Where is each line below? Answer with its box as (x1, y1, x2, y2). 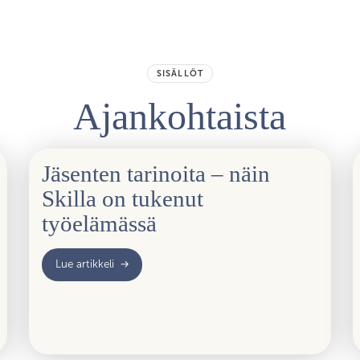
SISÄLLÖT (157, 68, 203, 79)
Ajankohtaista (73, 94, 287, 137)
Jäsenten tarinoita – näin (41, 161, 270, 187)
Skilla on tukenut (41, 186, 203, 212)
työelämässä (41, 211, 157, 237)
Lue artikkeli (55, 258, 114, 271)
